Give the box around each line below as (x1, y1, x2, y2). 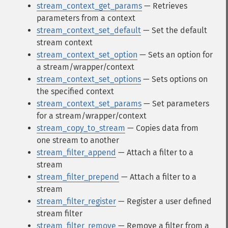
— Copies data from (125, 123, 198, 133)
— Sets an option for (137, 50, 213, 60)
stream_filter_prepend (37, 172, 119, 182)
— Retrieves (142, 1, 187, 11)
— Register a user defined (116, 196, 212, 206)
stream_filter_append (37, 148, 116, 157)
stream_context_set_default (37, 25, 141, 35)
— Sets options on (141, 74, 208, 84)
